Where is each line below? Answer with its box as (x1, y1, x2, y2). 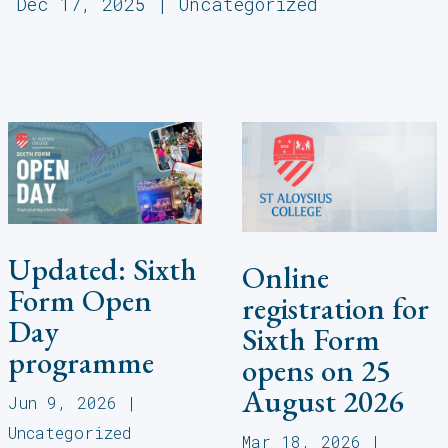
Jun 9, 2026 (8, 392, 117, 414)
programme (8, 342, 154, 383)
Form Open (8, 280, 152, 321)
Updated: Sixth (8, 249, 197, 290)
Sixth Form (242, 318, 381, 359)
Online (242, 256, 330, 297)
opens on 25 (242, 349, 392, 390)
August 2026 (242, 380, 404, 421)
